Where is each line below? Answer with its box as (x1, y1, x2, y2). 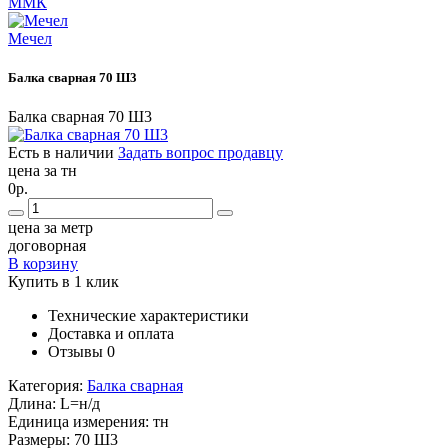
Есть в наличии (8, 144, 114, 162)
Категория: (8, 377, 87, 395)
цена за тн (8, 162, 77, 180)
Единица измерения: (8, 413, 153, 431)
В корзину (8, 255, 78, 273)
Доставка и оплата (48, 325, 174, 343)
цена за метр (8, 219, 93, 237)
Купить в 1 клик (8, 273, 119, 291)
